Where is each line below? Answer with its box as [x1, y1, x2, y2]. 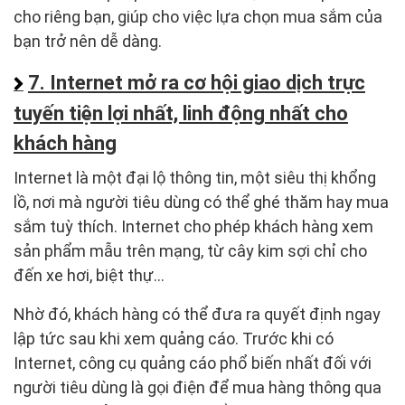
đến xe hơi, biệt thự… [14, 266, 165, 286]
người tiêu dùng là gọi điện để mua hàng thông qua [14, 378, 381, 398]
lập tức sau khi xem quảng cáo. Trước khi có [14, 329, 334, 349]
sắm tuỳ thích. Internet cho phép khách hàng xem [14, 217, 373, 237]
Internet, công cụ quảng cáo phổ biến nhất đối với [14, 353, 372, 373]
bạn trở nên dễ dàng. [14, 32, 162, 52]
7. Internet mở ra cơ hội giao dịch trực [28, 71, 365, 95]
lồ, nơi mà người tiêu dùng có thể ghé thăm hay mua [14, 193, 389, 212]
